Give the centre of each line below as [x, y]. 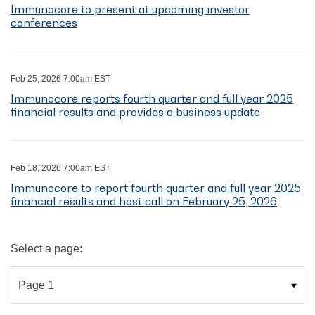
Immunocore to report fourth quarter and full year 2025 [156, 188]
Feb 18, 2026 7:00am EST [60, 168]
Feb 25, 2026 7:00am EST [60, 79]
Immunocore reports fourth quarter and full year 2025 [152, 99]
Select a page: [46, 249]
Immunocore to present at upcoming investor [130, 9]
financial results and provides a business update [135, 112]
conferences [44, 23]
